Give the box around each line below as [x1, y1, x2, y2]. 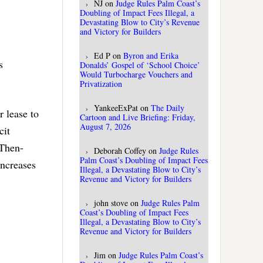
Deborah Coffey [94, 145, 146, 157]
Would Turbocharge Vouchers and [80, 69, 193, 80]
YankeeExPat [94, 102, 138, 114]
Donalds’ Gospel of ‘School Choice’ [80, 59, 200, 71]
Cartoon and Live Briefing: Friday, [80, 112, 195, 123]
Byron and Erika [123, 50, 178, 62]
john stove [94, 197, 128, 209]
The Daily [151, 102, 184, 114]
